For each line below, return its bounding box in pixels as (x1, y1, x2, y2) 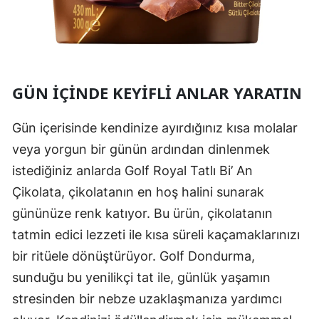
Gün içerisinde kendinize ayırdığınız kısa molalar (12, 120, 298, 136)
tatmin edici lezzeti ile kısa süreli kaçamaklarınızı (12, 227, 300, 243)
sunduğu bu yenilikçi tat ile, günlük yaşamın (12, 270, 271, 286)
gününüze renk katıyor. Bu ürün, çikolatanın (12, 206, 273, 221)
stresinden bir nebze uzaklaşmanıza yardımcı (12, 291, 282, 307)
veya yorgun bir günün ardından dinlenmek (12, 142, 270, 157)
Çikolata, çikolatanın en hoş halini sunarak (12, 184, 264, 200)
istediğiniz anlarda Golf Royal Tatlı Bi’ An (12, 163, 253, 179)
